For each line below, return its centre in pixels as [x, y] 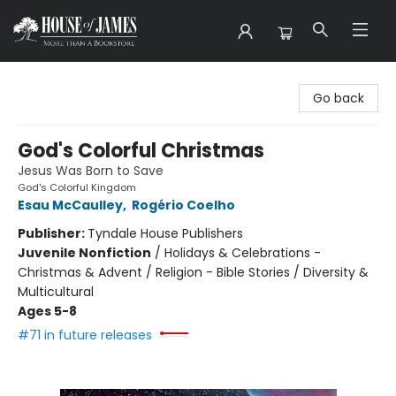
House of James [63, 79]
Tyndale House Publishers [165, 233]
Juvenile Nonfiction [84, 253]
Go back [339, 98]
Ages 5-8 [47, 311]
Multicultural [56, 292]
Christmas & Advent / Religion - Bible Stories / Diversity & [193, 272]
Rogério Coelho [183, 205]
